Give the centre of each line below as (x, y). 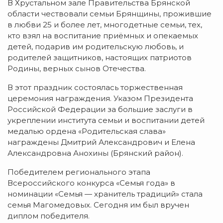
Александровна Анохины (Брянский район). (95, 153)
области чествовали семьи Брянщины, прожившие (110, 14)
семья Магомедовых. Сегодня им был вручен (98, 205)
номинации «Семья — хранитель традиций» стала (105, 194)
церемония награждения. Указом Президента (100, 99)
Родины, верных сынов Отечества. (77, 69)
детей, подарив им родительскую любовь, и (96, 47)
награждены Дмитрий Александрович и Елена (101, 142)
